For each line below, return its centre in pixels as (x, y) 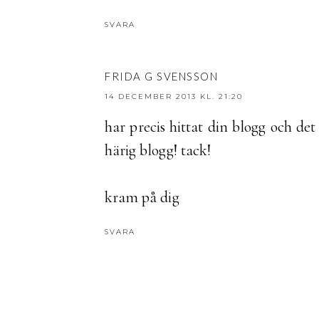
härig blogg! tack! (158, 150)
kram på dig (142, 197)
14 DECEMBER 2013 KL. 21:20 (174, 96)
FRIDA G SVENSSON (161, 76)
